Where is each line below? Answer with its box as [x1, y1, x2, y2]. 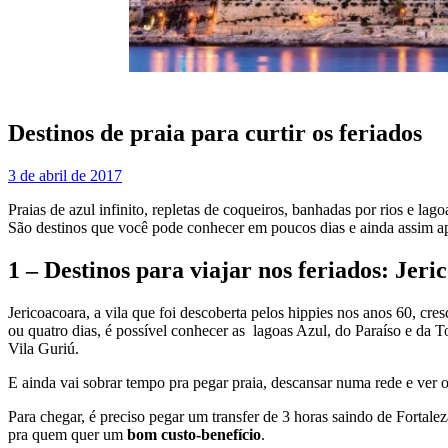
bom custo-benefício [127, 426, 261, 444]
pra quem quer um [8, 426, 127, 444]
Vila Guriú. [8, 340, 79, 358]
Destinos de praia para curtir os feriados [8, 120, 422, 147]
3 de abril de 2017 [8, 167, 122, 185]
